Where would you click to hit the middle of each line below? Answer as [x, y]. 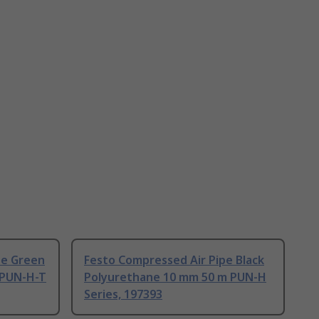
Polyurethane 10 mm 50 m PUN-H [175, 277]
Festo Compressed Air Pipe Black [174, 260]
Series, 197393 [123, 294]
